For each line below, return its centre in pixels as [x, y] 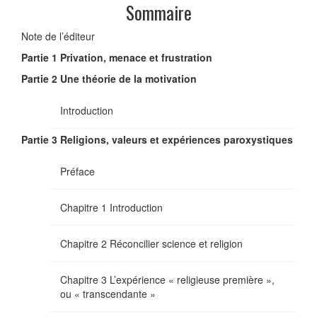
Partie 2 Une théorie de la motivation [109, 78]
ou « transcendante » [108, 293]
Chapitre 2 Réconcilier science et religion [151, 243]
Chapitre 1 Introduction [111, 207]
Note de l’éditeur [58, 36]
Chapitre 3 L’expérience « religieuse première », [167, 279]
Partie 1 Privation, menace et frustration [117, 57]
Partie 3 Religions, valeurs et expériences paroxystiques [157, 139]
